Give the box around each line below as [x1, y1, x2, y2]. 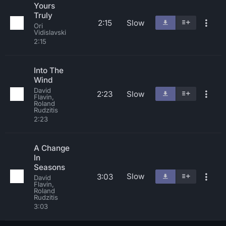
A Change [34, 143, 70, 153]
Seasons [34, 162, 65, 172]
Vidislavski [34, 28, 66, 36]
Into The [34, 66, 64, 75]
